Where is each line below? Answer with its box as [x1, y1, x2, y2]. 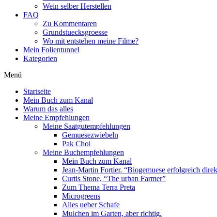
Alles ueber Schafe [62, 201, 120, 209]
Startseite [23, 87, 51, 95]
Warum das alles [23, 105, 73, 113]
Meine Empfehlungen [23, 113, 90, 122]
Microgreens [62, 192, 100, 200]
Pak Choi [62, 139, 91, 148]
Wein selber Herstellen [43, 2, 111, 10]
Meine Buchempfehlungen [43, 148, 124, 156]
